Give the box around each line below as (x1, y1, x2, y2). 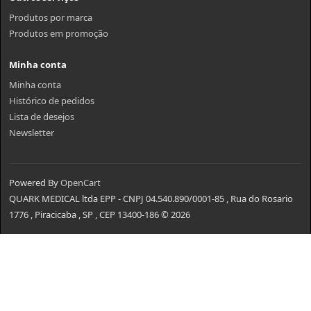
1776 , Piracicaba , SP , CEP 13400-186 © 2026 (9, 208, 190, 221)
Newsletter (9, 126, 54, 139)
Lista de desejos (9, 110, 74, 123)
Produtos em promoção (9, 27, 108, 40)
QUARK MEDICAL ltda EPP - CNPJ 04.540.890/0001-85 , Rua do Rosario (9, 192, 293, 205)
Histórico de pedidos (9, 94, 94, 107)
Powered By (9, 176, 60, 189)
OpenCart (60, 176, 101, 189)
